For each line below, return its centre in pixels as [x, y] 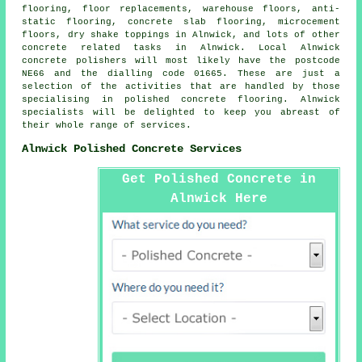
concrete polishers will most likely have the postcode [181, 60]
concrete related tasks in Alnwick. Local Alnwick [181, 47]
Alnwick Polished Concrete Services [132, 149]
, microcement [301, 21]
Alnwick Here [219, 198]
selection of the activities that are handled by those [181, 86]
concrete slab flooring [195, 21]
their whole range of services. [107, 125]
